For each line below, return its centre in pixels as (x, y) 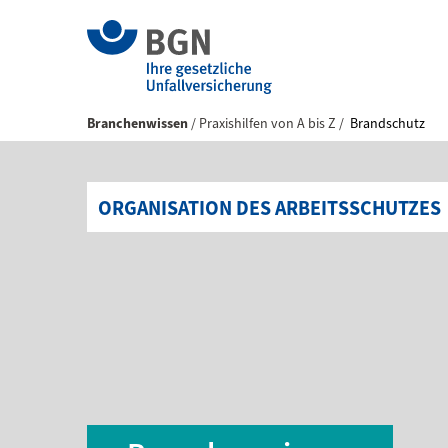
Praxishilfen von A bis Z (269, 123)
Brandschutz (386, 123)
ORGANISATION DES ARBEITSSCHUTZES (270, 208)
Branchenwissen (137, 123)
